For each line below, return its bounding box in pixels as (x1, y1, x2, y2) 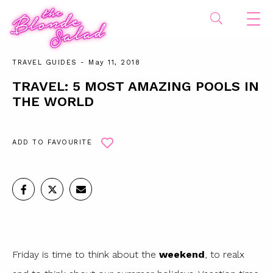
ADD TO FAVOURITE (12, 138, 92, 146)
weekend (159, 249, 205, 261)
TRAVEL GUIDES (12, 58, 77, 66)
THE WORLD (12, 94, 94, 109)
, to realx (205, 249, 244, 261)
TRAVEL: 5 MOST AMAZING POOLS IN (12, 79, 259, 94)
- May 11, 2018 (77, 58, 140, 66)
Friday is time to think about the (12, 249, 159, 261)
